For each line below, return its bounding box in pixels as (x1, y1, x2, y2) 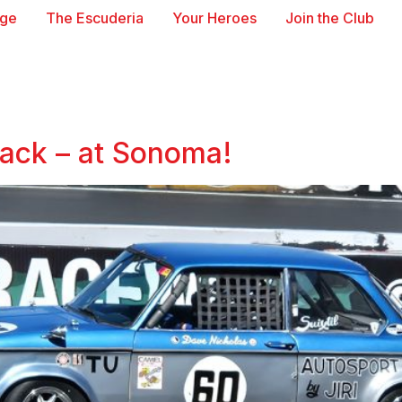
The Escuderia (45, 9, 144, 27)
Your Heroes (171, 9, 257, 27)
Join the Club (284, 9, 374, 27)
